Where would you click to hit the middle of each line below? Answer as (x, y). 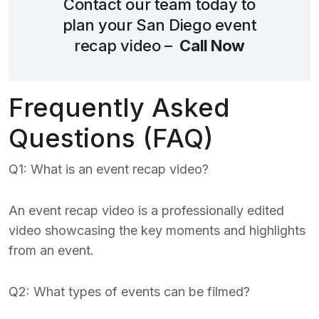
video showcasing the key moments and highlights (157, 230)
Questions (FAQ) (111, 138)
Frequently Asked (119, 108)
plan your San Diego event (159, 25)
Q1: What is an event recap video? (109, 169)
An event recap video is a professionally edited (146, 210)
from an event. (51, 250)
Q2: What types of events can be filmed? (129, 292)
